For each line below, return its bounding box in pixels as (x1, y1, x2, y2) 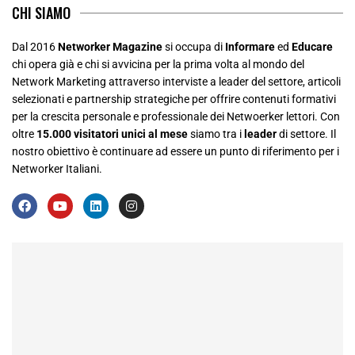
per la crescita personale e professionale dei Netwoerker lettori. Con (12, 109, 340, 123)
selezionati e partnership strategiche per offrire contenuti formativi (12, 92, 336, 105)
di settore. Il (277, 127, 336, 140)
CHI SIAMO (12, 2, 71, 23)
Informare (225, 40, 275, 53)
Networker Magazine (58, 40, 162, 53)
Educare (292, 40, 333, 53)
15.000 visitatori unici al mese (36, 127, 188, 140)
